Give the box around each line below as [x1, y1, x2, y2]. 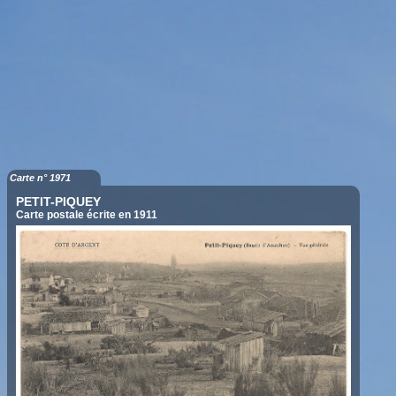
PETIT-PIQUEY [16, 194, 102, 209]
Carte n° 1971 [10, 172, 72, 184]
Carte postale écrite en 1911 [16, 209, 158, 222]
